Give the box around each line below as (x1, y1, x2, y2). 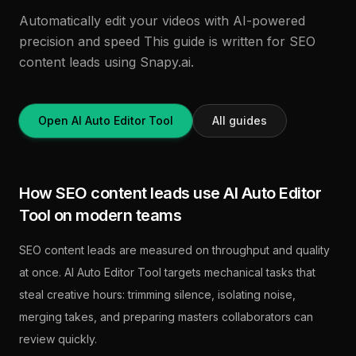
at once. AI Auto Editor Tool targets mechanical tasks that (19, 265, 315, 279)
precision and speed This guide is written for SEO (19, 33, 315, 49)
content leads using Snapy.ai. (19, 54, 194, 70)
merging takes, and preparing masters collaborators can (19, 310, 313, 323)
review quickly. (19, 332, 97, 346)
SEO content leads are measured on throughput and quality (19, 243, 330, 257)
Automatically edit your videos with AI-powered (19, 13, 305, 29)
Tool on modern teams (19, 206, 181, 225)
